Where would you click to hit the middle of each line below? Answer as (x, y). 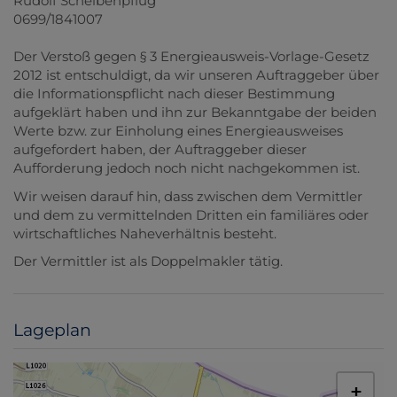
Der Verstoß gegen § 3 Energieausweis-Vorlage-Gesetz (191, 57)
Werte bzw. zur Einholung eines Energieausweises (178, 131)
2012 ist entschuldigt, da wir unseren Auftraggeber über (196, 75)
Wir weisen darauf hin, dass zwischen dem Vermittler (188, 196)
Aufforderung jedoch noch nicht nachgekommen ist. (187, 168)
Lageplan (52, 330)
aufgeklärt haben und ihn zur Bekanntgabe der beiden (195, 113)
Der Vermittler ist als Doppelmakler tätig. (148, 261)
